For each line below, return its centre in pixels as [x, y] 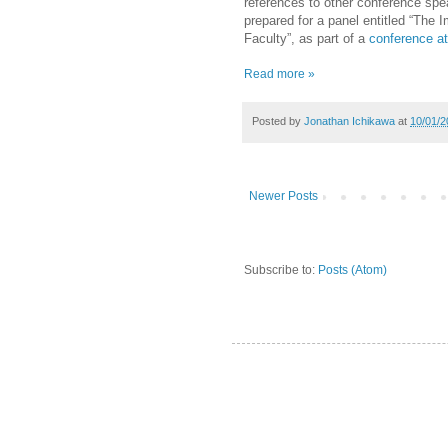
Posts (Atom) [352, 270]
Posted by [278, 120]
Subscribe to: [281, 270]
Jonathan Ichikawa [349, 120]
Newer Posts [283, 196]
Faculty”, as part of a [306, 38]
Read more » [279, 73]
